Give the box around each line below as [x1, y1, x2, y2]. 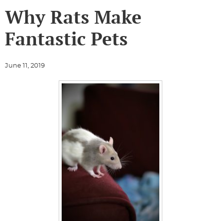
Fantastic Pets [5, 26, 128, 51]
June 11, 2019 [5, 62, 45, 69]
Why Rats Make [5, 4, 142, 29]
